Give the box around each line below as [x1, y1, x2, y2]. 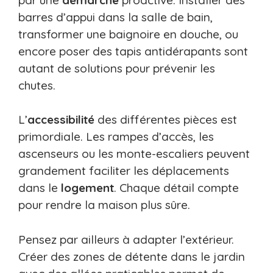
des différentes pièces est [94, 112, 237, 127]
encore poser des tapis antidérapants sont [18, 43, 248, 58]
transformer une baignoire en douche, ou [18, 26, 238, 41]
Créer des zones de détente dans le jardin [18, 249, 245, 264]
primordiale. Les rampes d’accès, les [18, 129, 214, 144]
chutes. [18, 77, 55, 93]
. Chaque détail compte [114, 180, 239, 196]
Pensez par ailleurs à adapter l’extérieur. [18, 232, 234, 247]
